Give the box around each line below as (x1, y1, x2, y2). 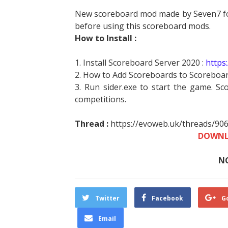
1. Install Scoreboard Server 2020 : (75, 57, 206, 68)
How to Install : (75, 33, 136, 44)
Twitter (95, 194, 120, 203)
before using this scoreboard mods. (75, 20, 211, 32)
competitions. (75, 94, 126, 105)
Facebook (152, 194, 183, 203)
